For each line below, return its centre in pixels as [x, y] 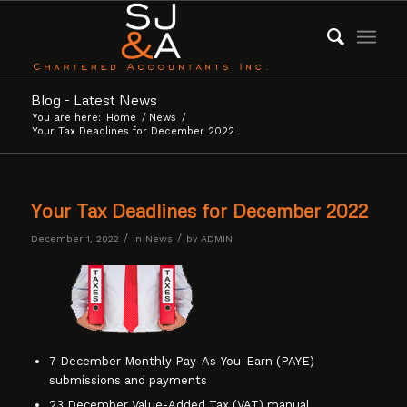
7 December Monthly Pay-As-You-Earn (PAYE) [181, 362]
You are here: [66, 118]
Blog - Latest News [94, 100]
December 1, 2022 [74, 238]
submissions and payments [128, 381]
